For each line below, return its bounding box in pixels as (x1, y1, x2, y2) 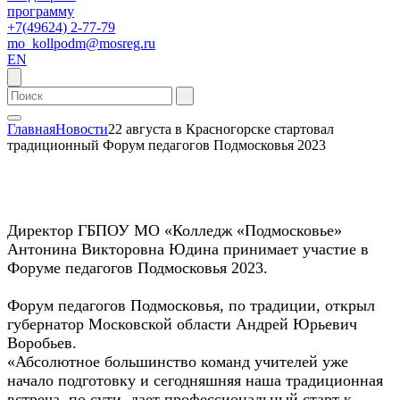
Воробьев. (7, 333, 81, 352)
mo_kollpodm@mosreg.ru (7, 36, 155, 51)
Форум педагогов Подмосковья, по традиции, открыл (7, 296, 375, 314)
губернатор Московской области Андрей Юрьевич (7, 314, 357, 333)
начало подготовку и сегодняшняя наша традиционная (7, 371, 383, 389)
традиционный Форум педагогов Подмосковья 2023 (7, 137, 326, 153)
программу (7, 4, 74, 19)
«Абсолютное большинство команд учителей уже (7, 352, 348, 371)
